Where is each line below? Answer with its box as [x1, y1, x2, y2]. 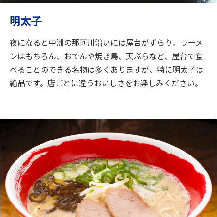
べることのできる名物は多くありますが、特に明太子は [10, 63, 203, 75]
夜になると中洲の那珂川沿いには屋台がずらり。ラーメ [10, 36, 203, 48]
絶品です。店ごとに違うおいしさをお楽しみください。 [10, 77, 202, 89]
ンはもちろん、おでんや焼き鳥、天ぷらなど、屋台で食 [10, 49, 203, 62]
